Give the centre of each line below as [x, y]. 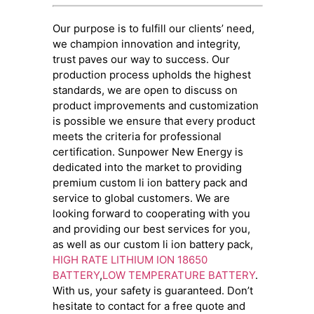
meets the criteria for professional [137, 136]
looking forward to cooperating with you [151, 213]
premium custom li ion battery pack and [150, 182]
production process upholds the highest [151, 74]
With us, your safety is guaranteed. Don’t [152, 290]
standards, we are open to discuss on [145, 90]
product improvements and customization [155, 105]
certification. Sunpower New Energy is [148, 151]
